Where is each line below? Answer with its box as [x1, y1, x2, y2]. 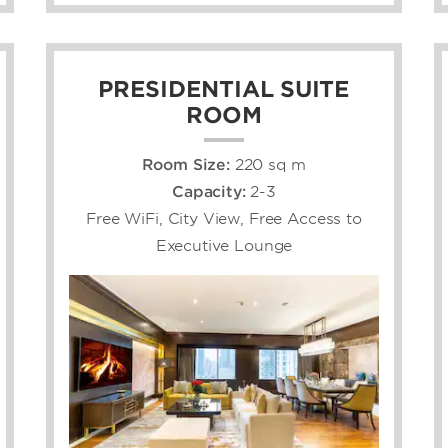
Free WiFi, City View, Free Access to [86, 209, 362, 228]
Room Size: [142, 155, 235, 174]
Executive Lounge [155, 236, 293, 255]
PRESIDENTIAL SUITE [97, 75, 351, 102]
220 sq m [234, 155, 306, 174]
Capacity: [171, 182, 251, 201]
